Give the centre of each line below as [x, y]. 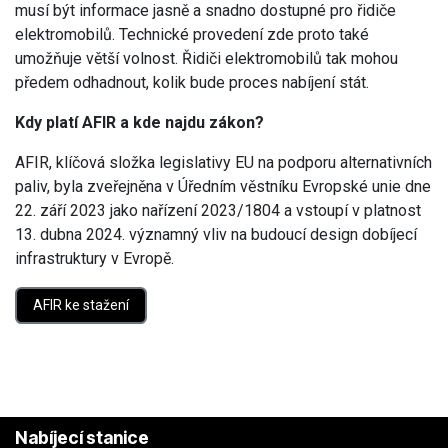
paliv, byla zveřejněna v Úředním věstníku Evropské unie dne [223, 186]
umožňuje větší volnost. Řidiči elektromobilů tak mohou [206, 58]
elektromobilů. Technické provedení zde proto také [192, 34]
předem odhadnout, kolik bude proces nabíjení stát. [192, 82]
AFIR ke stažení [81, 304]
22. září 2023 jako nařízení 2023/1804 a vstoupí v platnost [218, 210]
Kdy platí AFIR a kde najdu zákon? [139, 122]
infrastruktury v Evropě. [94, 258]
